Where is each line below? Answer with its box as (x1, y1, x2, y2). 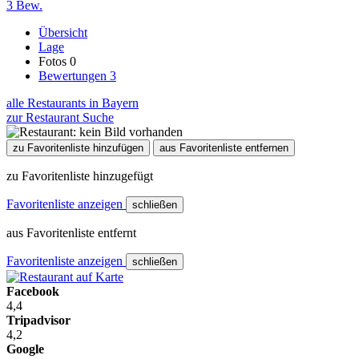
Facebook (6, 284, 59, 298)
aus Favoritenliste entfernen (159, 141, 288, 154)
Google (6, 341, 44, 356)
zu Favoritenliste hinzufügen (13, 141, 143, 154)
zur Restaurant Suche (6, 110, 114, 124)
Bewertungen (38, 68, 110, 83)
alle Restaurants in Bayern (6, 95, 139, 110)
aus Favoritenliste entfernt (6, 225, 136, 240)
